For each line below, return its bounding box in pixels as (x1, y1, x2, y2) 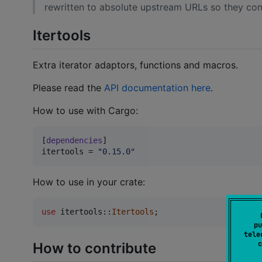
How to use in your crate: (33, 176, 145, 188)
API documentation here (104, 82, 211, 94)
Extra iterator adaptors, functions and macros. (33, 59, 238, 71)
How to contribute (33, 239, 156, 257)
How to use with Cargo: (33, 105, 138, 117)
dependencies (46, 136, 102, 146)
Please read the (33, 82, 104, 94)
